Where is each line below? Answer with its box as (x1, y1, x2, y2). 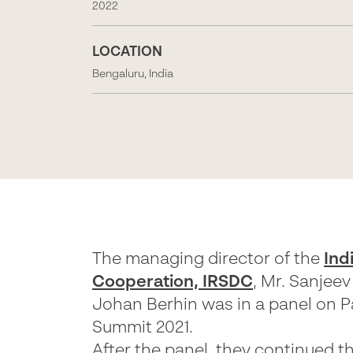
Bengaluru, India (92, 68, 173, 80)
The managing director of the (92, 251, 324, 268)
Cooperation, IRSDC (92, 273, 253, 291)
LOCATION (92, 46, 162, 60)
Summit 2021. (92, 319, 193, 336)
